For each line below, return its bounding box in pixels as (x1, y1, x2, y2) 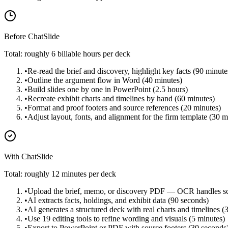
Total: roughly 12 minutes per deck (4, 169, 116, 179)
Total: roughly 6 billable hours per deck (4, 49, 130, 59)
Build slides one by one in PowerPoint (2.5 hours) (27, 85, 188, 94)
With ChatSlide (4, 152, 53, 161)
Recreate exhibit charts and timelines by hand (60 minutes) (27, 94, 215, 103)
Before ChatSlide (4, 32, 60, 41)
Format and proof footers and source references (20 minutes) (27, 103, 221, 112)
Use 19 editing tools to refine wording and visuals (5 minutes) (27, 214, 225, 223)
